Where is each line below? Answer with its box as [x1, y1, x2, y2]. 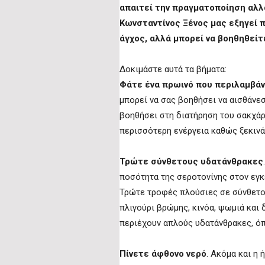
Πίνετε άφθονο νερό [119, 248, 206, 260]
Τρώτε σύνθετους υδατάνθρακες [119, 156, 263, 167]
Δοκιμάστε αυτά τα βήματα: [119, 64, 227, 75]
